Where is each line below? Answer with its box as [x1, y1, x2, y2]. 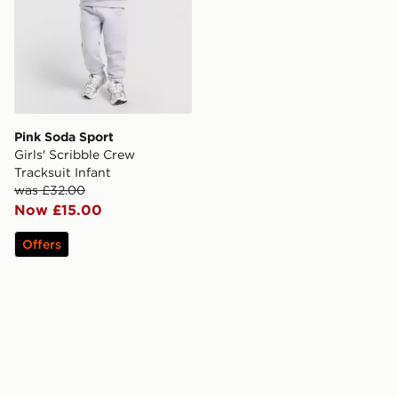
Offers [22, 235, 61, 252]
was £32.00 [14, 181, 85, 198]
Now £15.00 [14, 200, 102, 219]
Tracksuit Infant [14, 163, 111, 180]
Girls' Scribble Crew [14, 146, 135, 163]
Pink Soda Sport [14, 128, 114, 145]
